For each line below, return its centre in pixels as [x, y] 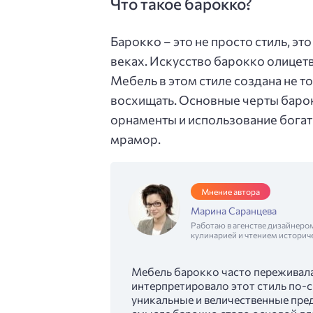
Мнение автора [231, 192]
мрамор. [136, 139]
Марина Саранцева [234, 211]
